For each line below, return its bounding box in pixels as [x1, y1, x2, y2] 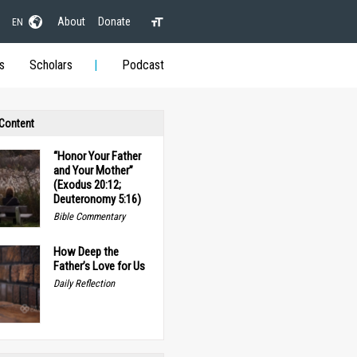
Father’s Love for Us [53, 259, 145, 274]
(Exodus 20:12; [53, 178, 121, 192]
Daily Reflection [53, 277, 115, 290]
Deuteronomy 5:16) [53, 192, 141, 206]
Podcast [121, 57, 164, 73]
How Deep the [53, 245, 119, 260]
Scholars [29, 57, 73, 73]
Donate [97, 14, 131, 28]
